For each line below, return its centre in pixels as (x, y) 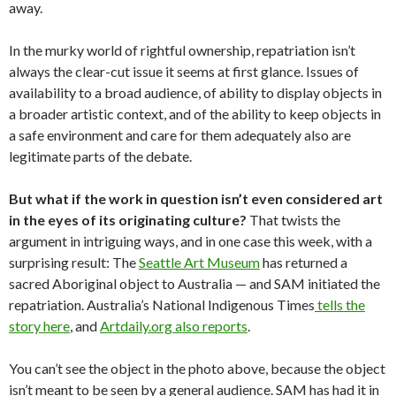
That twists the (293, 220)
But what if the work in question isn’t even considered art (196, 198)
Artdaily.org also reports (174, 326)
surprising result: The (74, 262)
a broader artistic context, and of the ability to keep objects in (195, 114)
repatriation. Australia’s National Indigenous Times (162, 305)
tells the (340, 305)
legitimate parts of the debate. (100, 156)
